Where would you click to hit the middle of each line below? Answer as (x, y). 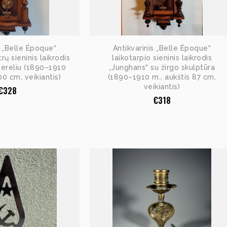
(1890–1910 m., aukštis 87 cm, (162, 77)
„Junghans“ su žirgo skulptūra (162, 68)
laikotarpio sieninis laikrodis (162, 58)
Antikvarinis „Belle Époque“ (162, 48)
